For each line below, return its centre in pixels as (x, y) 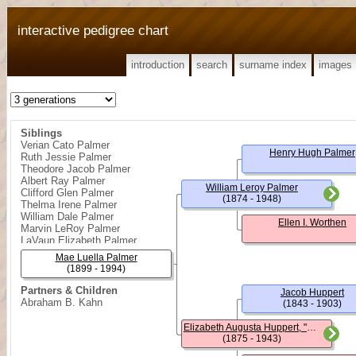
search (212, 65)
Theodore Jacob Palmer (75, 169)
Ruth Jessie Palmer (66, 157)
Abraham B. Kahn (62, 302)
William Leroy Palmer (252, 188)
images (335, 65)
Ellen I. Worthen (312, 222)
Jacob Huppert (312, 292)
